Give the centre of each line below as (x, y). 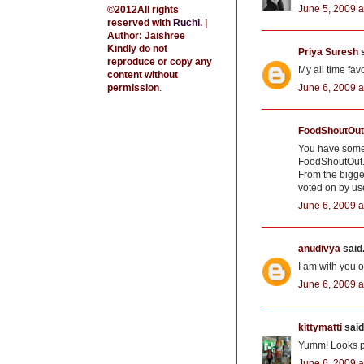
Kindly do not (137, 49)
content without (143, 75)
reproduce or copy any (160, 62)
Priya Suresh (328, 52)
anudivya (319, 248)
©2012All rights (143, 10)
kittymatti (320, 327)
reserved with (140, 23)
